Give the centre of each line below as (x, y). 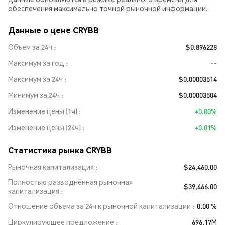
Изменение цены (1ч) (43, 111)
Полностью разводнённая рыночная (70, 182)
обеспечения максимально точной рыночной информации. (108, 8)
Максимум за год (36, 63)
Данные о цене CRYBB (53, 30)
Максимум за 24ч (35, 79)
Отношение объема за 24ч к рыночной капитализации (99, 206)
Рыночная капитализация (51, 167)
